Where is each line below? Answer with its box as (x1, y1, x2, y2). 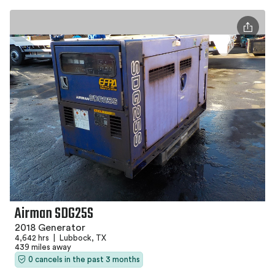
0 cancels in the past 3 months (28, 255, 140, 263)
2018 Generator (15, 222, 85, 233)
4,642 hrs (15, 233, 51, 242)
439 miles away (15, 242, 71, 251)
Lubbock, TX (58, 233, 106, 242)
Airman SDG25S (15, 202, 93, 225)
